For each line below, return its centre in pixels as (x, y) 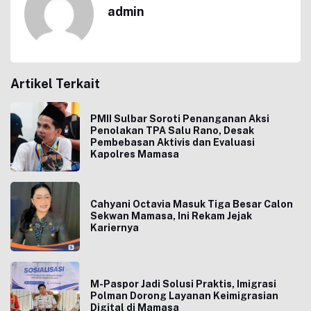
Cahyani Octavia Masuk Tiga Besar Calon (192, 204)
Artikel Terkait (55, 84)
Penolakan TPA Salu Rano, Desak (172, 131)
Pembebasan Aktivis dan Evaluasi (173, 142)
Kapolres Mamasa (135, 154)
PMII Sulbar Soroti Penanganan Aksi (180, 119)
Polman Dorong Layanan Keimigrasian (184, 296)
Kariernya (115, 228)
